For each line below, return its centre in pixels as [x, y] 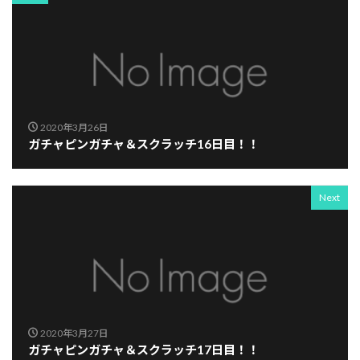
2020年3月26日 [74, 128]
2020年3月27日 [74, 333]
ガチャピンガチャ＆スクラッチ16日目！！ [144, 144]
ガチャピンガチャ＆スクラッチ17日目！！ [144, 350]
